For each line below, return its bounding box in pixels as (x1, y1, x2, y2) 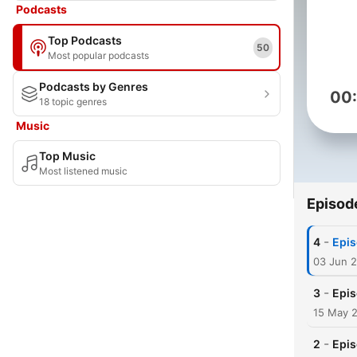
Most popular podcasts (48, 49, 149, 61)
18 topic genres (39, 96, 107, 108)
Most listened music (39, 165, 127, 177)
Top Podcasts (48, 33, 122, 47)
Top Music (39, 149, 96, 163)
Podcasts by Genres (39, 80, 148, 93)
